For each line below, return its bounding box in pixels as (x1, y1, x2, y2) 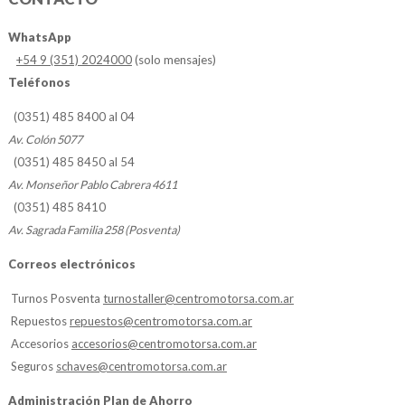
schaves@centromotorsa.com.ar (55, 359, 227, 374)
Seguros (7, 359, 56, 374)
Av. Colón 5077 (7, 132, 82, 147)
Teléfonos (7, 75, 71, 90)
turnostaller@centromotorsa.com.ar (102, 291, 294, 306)
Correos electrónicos (7, 257, 136, 272)
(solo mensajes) (131, 52, 216, 68)
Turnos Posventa (7, 291, 103, 306)
